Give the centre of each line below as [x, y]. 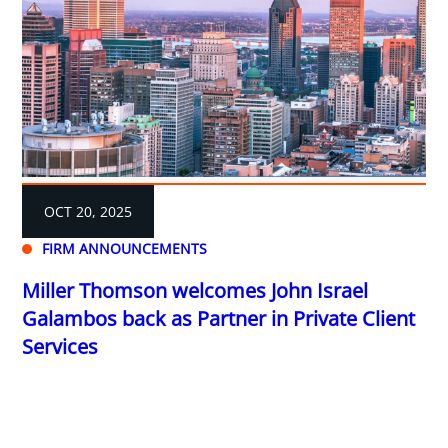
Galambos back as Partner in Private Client [219, 319]
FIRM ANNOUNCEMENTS [125, 249]
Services [60, 347]
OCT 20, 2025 [88, 212]
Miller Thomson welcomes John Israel [195, 291]
